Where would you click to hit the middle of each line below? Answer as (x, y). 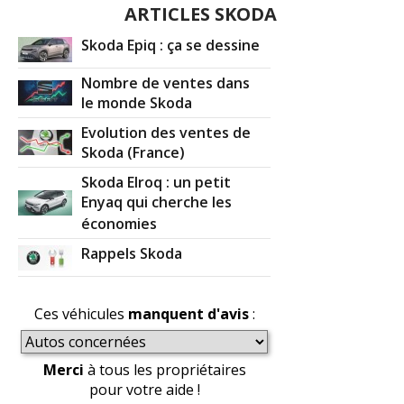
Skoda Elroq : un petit (156, 182)
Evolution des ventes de (166, 132)
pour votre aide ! (144, 389)
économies (119, 224)
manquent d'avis (188, 313)
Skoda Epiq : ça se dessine (171, 45)
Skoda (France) (133, 153)
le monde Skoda (137, 103)
